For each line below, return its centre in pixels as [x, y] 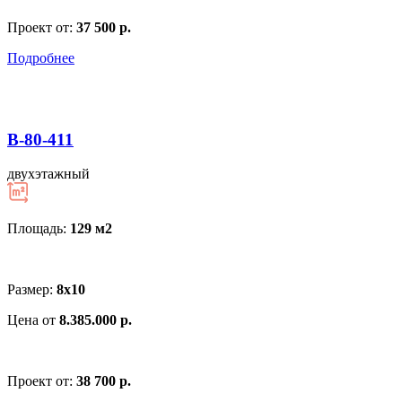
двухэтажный [48, 174]
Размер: [32, 290]
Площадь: [39, 229]
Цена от [33, 320]
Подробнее [41, 57]
